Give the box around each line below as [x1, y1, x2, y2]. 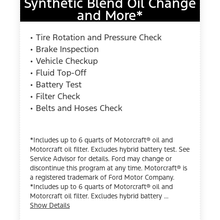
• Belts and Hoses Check [30, 102, 122, 113]
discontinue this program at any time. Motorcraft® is [30, 164, 187, 172]
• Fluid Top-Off [30, 67, 86, 78]
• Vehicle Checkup [30, 55, 98, 66]
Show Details [30, 201, 70, 210]
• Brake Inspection [30, 43, 99, 55]
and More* [77, 6, 143, 24]
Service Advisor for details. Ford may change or [30, 154, 172, 163]
